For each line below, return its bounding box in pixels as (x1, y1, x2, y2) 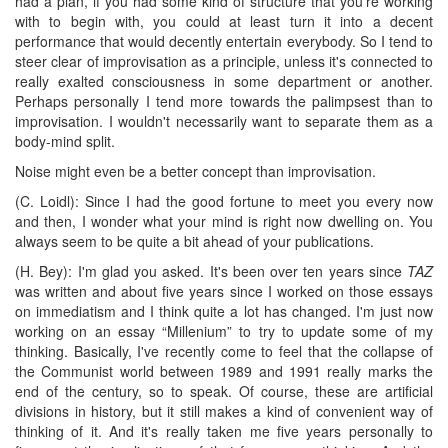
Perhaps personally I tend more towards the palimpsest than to (15, 90, 433, 111)
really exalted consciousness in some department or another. (15, 70, 433, 91)
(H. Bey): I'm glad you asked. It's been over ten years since (15, 260, 407, 281)
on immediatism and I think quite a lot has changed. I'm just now (15, 300, 433, 321)
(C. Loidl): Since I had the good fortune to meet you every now (15, 190, 433, 211)
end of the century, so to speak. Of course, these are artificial (15, 380, 433, 401)
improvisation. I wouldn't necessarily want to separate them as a (15, 110, 433, 131)
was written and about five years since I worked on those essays (15, 280, 433, 301)
